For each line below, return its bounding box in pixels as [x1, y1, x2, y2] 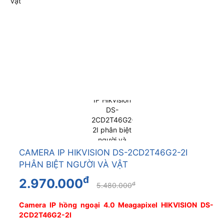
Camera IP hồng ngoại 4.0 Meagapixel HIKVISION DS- [18, 200, 213, 209]
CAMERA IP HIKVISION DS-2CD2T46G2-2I [18, 147, 187, 158]
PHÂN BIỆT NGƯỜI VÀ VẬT [18, 159, 128, 170]
